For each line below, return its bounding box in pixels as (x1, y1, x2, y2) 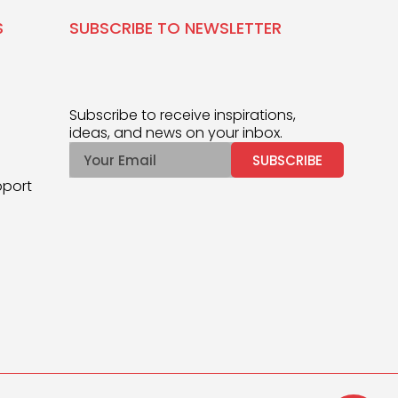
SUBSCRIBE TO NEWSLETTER (69, 17, 283, 39)
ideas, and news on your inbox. (69, 123, 283, 143)
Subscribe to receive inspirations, (69, 105, 297, 125)
